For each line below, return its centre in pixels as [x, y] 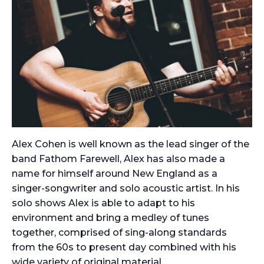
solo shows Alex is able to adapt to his [103, 203]
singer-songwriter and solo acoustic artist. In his [126, 189]
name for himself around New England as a [115, 174]
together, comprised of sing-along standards [119, 233]
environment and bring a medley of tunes [110, 218]
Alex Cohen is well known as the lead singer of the [131, 144]
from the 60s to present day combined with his [124, 247]
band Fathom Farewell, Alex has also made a [118, 159]
